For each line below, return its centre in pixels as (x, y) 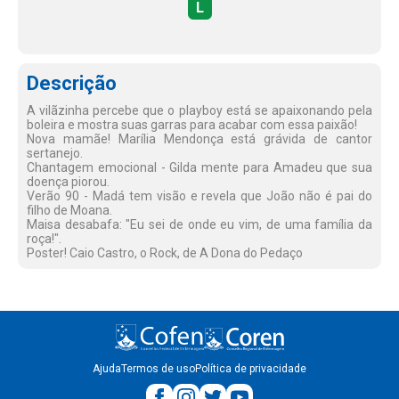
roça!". (44, 239)
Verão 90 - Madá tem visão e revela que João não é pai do (199, 196)
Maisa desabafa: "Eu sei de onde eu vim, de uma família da (199, 224)
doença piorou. (68, 182)
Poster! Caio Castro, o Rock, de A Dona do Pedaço (165, 253)
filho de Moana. (69, 210)
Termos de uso (158, 369)
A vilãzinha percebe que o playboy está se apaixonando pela (199, 110)
